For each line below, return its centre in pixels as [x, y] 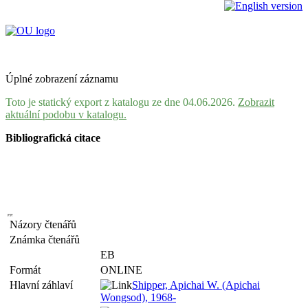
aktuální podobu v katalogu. [66, 114]
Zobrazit [256, 102]
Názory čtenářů [46, 224]
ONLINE [121, 270]
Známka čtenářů [47, 240]
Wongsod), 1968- [138, 297]
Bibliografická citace [53, 138]
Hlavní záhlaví [44, 285]
